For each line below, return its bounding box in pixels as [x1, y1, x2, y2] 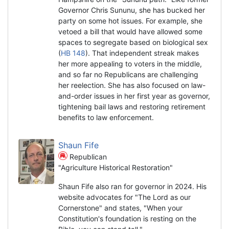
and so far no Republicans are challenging [58, 70, 198, 79]
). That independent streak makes [85, 48, 199, 57]
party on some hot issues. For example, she [58, 16, 202, 25]
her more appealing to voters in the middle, [58, 59, 202, 68]
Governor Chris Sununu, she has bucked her [58, 5, 205, 14]
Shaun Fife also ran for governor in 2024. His [58, 181, 207, 191]
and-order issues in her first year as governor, [58, 91, 210, 100]
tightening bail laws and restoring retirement [58, 102, 205, 111]
